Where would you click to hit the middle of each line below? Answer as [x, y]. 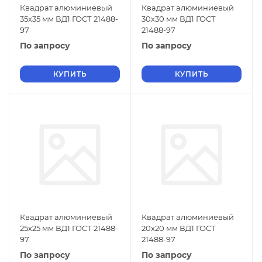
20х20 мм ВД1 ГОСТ [179, 228]
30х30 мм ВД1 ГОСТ [179, 19]
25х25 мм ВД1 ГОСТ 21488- [69, 228]
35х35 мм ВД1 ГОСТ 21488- [69, 19]
